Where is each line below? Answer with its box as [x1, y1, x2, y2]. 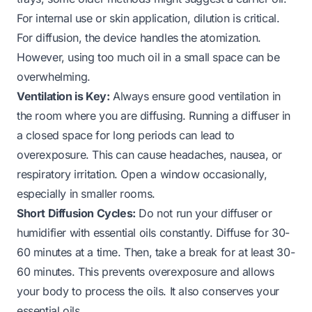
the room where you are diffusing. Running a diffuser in [17, 108, 291, 123]
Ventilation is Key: [17, 88, 110, 103]
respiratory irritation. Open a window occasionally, [17, 166, 267, 181]
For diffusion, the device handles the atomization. [17, 30, 262, 45]
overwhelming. [17, 69, 91, 84]
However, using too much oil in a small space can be [17, 49, 280, 64]
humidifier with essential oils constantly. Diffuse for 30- [17, 225, 290, 240]
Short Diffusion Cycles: [17, 205, 136, 220]
